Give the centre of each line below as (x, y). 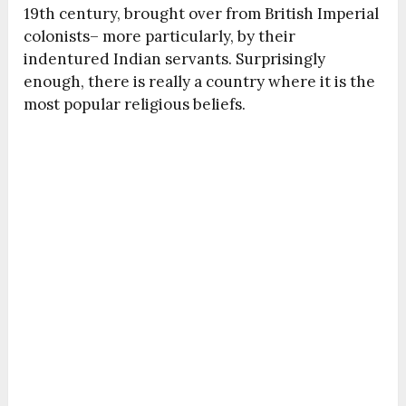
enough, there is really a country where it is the (200, 82)
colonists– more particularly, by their (160, 37)
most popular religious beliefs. (135, 105)
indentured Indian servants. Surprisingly (175, 59)
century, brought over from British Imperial (217, 14)
